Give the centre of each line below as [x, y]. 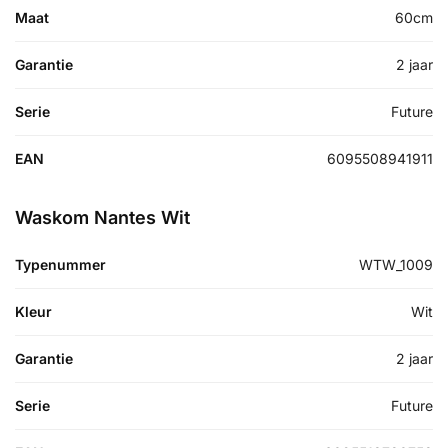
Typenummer [60, 265]
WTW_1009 [396, 265]
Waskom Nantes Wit [102, 218]
